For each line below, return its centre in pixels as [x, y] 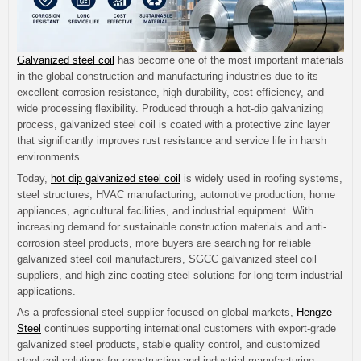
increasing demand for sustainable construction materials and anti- [172, 226]
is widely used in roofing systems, [261, 178]
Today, [34, 178]
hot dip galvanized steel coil [116, 178]
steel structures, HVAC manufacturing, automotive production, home [176, 194]
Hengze [314, 313]
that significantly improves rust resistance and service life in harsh [172, 141]
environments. [50, 157]
